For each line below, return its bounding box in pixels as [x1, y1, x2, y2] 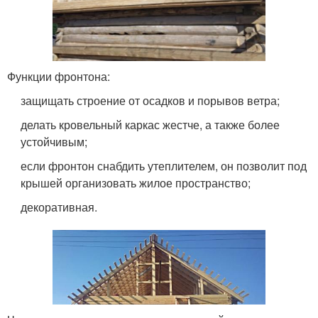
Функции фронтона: [7, 68, 110, 84]
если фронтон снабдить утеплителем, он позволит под [21, 158, 307, 174]
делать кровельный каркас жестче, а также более [21, 116, 280, 133]
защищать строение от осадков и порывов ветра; [21, 92, 280, 109]
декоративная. [21, 199, 98, 215]
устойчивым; [21, 133, 88, 150]
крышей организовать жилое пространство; [21, 175, 251, 191]
